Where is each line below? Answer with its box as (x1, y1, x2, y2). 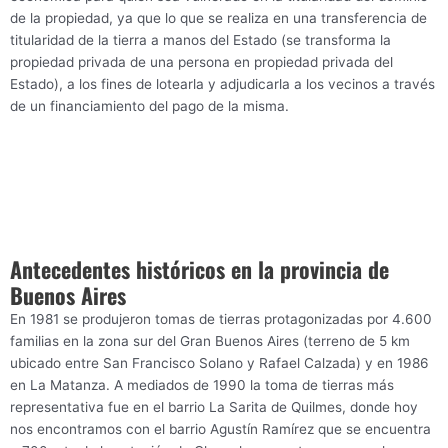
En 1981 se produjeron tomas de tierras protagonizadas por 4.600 (10, 311, 432, 328)
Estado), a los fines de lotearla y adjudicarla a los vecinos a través (10, 75, 435, 92)
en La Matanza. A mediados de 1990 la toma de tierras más (10, 377, 394, 394)
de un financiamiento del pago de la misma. (10, 97, 289, 114)
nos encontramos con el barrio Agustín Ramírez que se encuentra (10, 421, 431, 438)
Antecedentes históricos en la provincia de (10, 253, 389, 286)
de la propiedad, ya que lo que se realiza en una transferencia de (10, 9, 427, 26)
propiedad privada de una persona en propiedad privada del (10, 53, 393, 70)
